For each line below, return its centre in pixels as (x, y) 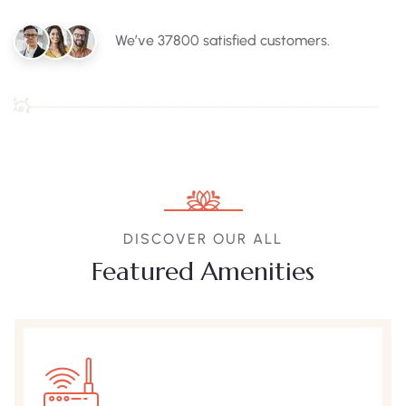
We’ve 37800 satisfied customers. (222, 40)
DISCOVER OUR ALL (203, 239)
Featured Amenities (203, 271)
